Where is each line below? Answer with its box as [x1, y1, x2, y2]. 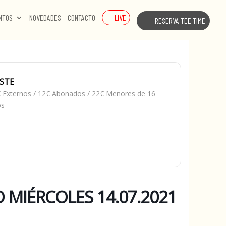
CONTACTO [68, 13, 95, 22]
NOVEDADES [29, 13, 61, 22]
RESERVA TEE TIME [155, 16, 205, 25]
